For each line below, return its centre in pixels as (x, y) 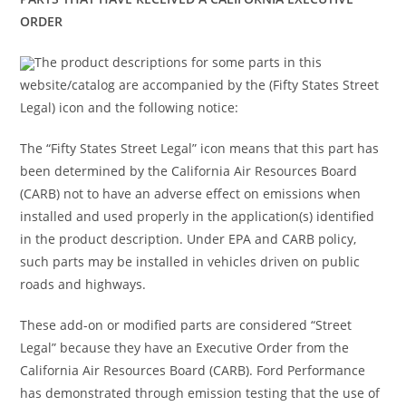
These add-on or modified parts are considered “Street (186, 324)
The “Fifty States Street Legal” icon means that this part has (200, 148)
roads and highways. (83, 284)
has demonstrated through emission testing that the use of (200, 392)
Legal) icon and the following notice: (130, 107)
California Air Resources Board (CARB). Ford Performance (193, 370)
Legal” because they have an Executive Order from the (185, 347)
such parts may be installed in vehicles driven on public (190, 261)
